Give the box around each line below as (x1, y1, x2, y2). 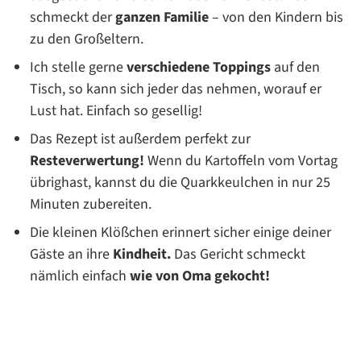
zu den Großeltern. (30, 29, 143, 50)
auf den (271, 57, 320, 78)
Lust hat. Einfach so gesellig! (30, 101, 202, 122)
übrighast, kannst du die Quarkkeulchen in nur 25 (30, 172, 330, 193)
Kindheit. (113, 244, 171, 265)
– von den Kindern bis (209, 7, 343, 28)
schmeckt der (30, 7, 115, 28)
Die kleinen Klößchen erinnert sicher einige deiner (30, 222, 331, 243)
